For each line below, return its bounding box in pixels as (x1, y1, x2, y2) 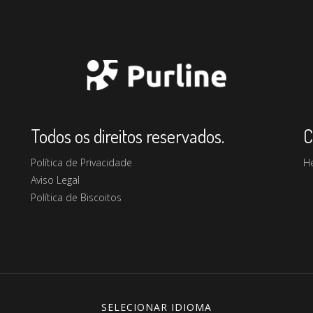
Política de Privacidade (31, 155, 132, 169)
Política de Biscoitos (31, 190, 122, 204)
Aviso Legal (31, 173, 80, 187)
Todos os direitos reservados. (31, 124, 224, 147)
